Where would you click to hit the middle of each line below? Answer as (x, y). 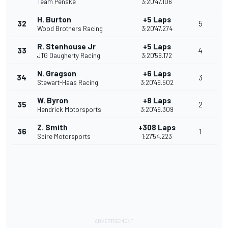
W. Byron (53, 101)
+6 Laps (157, 74)
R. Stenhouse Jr (66, 47)
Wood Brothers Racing (70, 29)
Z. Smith (52, 127)
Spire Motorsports (64, 137)
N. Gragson (57, 74)
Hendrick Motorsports (69, 110)
